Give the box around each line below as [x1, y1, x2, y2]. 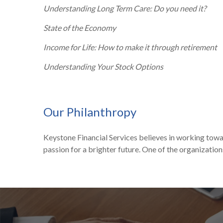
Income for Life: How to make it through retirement [43, 42, 217, 52]
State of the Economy [43, 23, 116, 32]
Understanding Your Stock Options [43, 62, 163, 71]
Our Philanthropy [43, 105, 136, 119]
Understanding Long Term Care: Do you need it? [43, 3, 206, 13]
